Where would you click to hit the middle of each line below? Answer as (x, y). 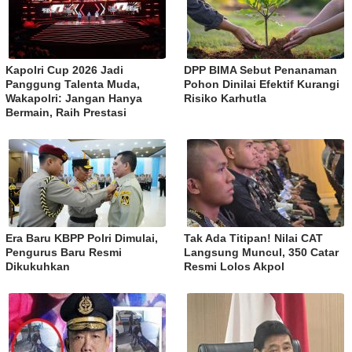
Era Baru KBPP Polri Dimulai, (82, 238)
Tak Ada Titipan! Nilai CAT (253, 238)
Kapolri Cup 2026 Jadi (64, 70)
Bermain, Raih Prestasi (66, 112)
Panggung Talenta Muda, (73, 84)
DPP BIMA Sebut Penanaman (260, 70)
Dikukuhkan (38, 266)
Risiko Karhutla (225, 98)
